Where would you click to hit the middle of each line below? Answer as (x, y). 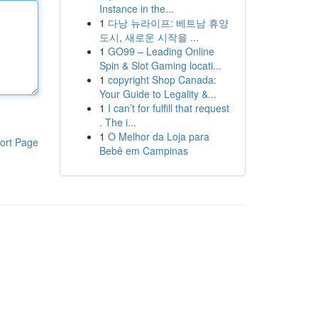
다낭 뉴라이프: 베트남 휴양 (168, 23)
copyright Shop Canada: (162, 79)
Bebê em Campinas (143, 150)
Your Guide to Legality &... (158, 94)
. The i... (117, 122)
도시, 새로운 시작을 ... (149, 37)
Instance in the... (136, 9)
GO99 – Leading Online (161, 51)
